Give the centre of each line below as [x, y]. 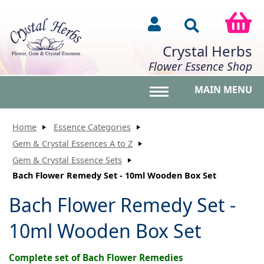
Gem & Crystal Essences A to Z [72, 143]
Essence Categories [92, 127]
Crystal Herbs [207, 51]
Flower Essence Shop [200, 67]
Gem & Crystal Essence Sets [67, 160]
